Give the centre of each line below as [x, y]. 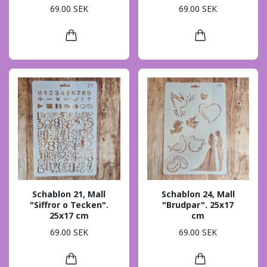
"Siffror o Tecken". [69, 204]
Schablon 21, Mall [69, 194]
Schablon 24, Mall [198, 194]
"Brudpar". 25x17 [198, 204]
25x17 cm [69, 215]
